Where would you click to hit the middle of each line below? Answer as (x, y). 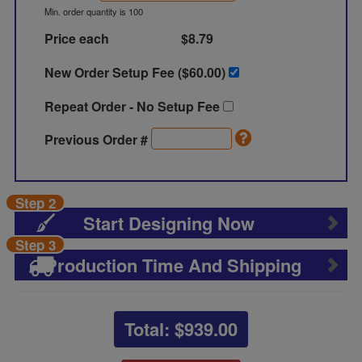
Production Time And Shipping (174, 265)
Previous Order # (98, 139)
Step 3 (35, 245)
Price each (77, 38)
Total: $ (154, 329)
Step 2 (35, 203)
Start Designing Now (169, 223)
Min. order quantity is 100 (94, 11)
